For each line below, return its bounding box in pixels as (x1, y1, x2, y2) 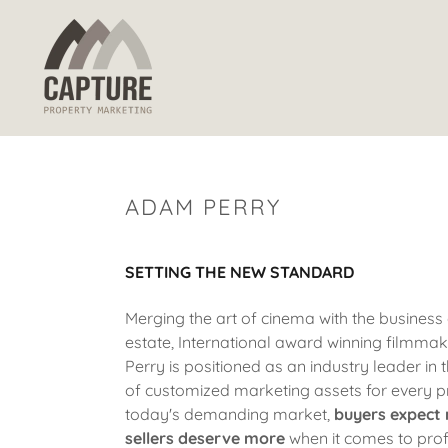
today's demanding (124, 404, 269, 424)
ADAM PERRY (124, 193, 281, 221)
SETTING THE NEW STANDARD (124, 262, 354, 282)
